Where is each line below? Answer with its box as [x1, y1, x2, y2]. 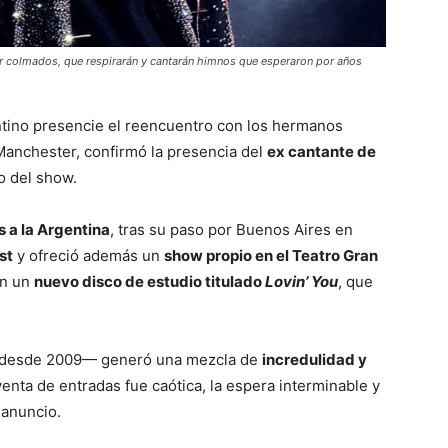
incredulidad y [262, 350, 367, 369]
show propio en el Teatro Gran [164, 246, 378, 265]
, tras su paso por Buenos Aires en [110, 220, 353, 239]
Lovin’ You [265, 272, 338, 291]
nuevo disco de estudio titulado [34, 272, 265, 291]
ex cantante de [267, 142, 376, 161]
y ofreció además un [13, 246, 164, 265]
